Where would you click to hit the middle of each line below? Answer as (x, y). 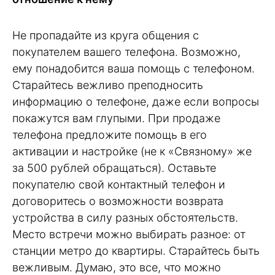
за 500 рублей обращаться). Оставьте (114, 168)
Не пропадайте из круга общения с (106, 35)
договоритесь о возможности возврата (118, 201)
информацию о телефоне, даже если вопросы (136, 101)
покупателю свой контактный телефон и (119, 184)
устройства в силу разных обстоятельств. (125, 217)
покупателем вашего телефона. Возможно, (126, 52)
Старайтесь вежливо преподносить (108, 85)
